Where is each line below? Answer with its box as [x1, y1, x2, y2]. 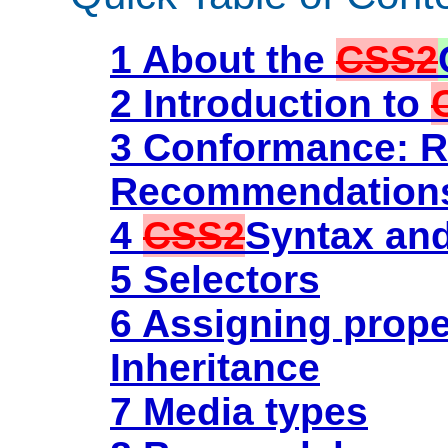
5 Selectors [110, 257, 320, 301]
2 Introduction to [110, 81, 431, 125]
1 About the [110, 37, 336, 81]
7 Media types [110, 389, 368, 433]
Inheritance [110, 345, 320, 389]
